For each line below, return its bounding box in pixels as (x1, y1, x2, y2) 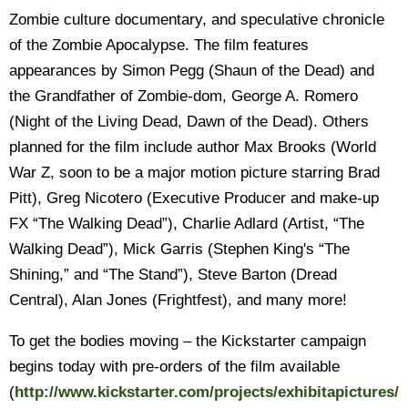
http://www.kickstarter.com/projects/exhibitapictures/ (15, 383, 399, 401)
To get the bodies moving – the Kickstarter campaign (9, 332, 366, 350)
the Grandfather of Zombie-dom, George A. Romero (9, 87, 358, 105)
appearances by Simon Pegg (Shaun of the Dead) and (9, 62, 374, 79)
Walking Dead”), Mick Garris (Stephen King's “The (9, 240, 350, 258)
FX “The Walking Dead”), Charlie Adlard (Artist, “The (9, 215, 364, 232)
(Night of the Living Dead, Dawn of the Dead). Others (9, 113, 369, 130)
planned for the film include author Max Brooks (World (9, 138, 376, 156)
